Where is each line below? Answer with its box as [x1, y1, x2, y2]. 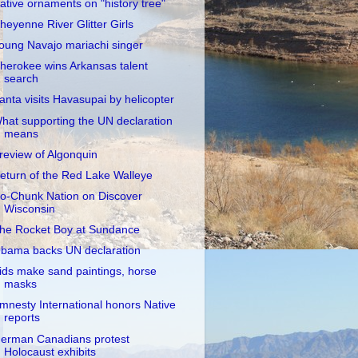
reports [3, 312, 40, 324]
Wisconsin [3, 202, 55, 215]
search [3, 73, 38, 86]
